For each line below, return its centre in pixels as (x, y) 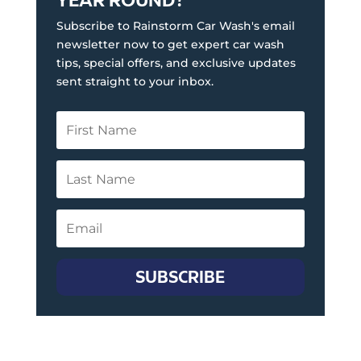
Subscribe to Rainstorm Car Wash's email (175, 25)
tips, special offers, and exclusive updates (176, 62)
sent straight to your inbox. (135, 81)
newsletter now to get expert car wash (170, 44)
